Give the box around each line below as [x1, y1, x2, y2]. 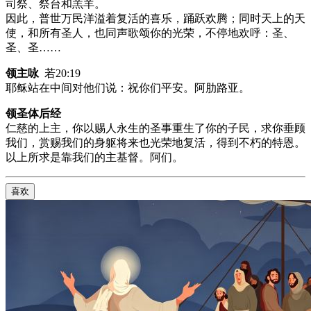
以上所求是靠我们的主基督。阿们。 [6, 151, 183, 163]
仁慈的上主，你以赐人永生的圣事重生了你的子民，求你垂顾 [6, 121, 305, 134]
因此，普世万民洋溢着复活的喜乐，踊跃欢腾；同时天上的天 [6, 12, 305, 24]
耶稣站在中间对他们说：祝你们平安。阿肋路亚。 [6, 81, 250, 94]
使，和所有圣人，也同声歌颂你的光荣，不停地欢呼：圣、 [6, 26, 294, 39]
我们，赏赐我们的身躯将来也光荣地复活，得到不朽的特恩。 [6, 136, 305, 149]
